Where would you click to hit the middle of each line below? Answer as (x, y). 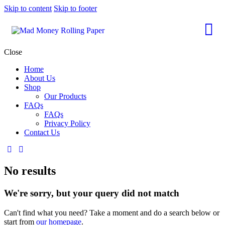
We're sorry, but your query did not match (92, 193)
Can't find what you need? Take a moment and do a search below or (112, 212)
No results (30, 171)
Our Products (65, 96)
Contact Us (42, 132)
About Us (40, 78)
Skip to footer (75, 8)
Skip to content (28, 8)
